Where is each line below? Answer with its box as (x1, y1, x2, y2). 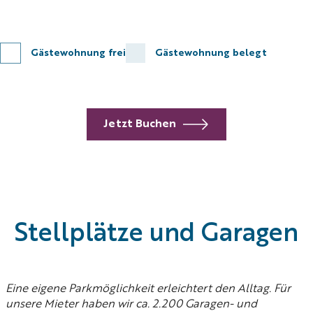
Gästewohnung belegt (155, 48, 267, 58)
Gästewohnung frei (31, 48, 126, 58)
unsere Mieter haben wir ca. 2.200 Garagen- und (6, 299, 257, 310)
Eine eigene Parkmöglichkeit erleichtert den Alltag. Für (6, 284, 291, 295)
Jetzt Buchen (103, 119, 176, 130)
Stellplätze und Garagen (15, 222, 298, 247)
